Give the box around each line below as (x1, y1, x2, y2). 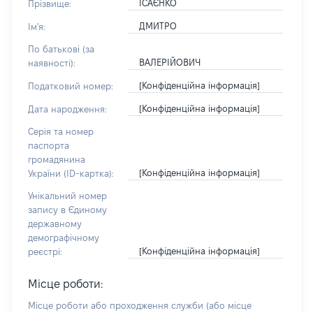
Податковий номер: (28, 81, 113, 91)
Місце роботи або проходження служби (28, 300, 206, 310)
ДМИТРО (138, 21, 177, 31)
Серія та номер (28, 126, 94, 136)
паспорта (28, 140, 69, 150)
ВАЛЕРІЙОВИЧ (138, 57, 201, 67)
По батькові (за (28, 44, 94, 54)
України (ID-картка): (28, 168, 114, 178)
